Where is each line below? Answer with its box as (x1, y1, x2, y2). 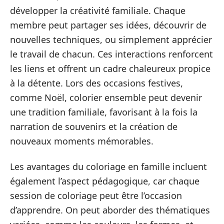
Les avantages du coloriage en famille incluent (10, 160, 207, 172)
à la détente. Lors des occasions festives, (10, 76, 183, 89)
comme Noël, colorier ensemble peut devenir (10, 91, 202, 103)
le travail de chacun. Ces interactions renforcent (10, 47, 213, 60)
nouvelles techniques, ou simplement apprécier (10, 33, 212, 45)
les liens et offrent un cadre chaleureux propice (10, 62, 210, 74)
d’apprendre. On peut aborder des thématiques (10, 204, 210, 216)
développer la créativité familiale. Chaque (10, 4, 185, 16)
